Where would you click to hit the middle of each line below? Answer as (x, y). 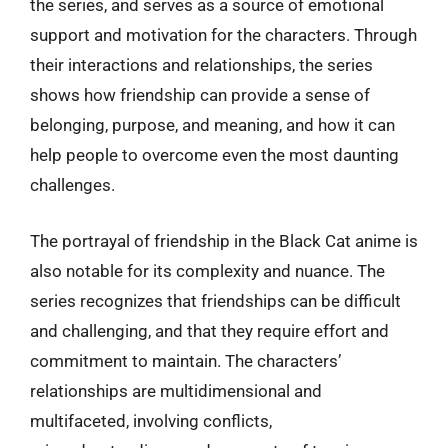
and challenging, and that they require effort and (209, 330)
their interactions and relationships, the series (201, 65)
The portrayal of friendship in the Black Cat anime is (224, 240)
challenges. (72, 185)
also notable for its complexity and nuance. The (207, 270)
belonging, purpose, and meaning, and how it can (212, 125)
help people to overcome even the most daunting (214, 155)
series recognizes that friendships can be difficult (215, 300)
